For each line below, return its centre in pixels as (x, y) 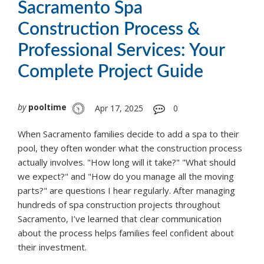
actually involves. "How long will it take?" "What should (127, 162)
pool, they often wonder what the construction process (130, 148)
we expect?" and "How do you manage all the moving (126, 176)
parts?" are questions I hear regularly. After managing (126, 191)
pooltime (47, 107)
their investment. (52, 247)
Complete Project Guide (110, 72)
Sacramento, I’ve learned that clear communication (120, 219)
